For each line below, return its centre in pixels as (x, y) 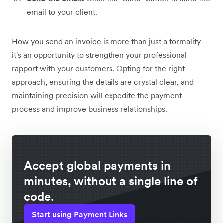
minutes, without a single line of (111, 181)
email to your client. (62, 12)
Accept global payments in (97, 166)
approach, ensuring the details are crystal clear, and (103, 82)
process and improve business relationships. (90, 109)
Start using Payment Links (80, 214)
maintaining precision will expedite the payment (97, 95)
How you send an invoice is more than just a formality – (110, 42)
